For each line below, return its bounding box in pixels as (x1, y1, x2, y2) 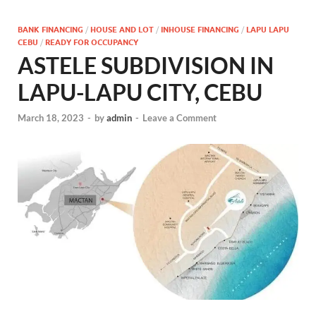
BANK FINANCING (18, 25, 83, 35)
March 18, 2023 (18, 111, 84, 123)
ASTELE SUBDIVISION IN (18, 51, 274, 80)
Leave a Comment (142, 111, 217, 123)
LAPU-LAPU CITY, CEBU (18, 78, 262, 107)
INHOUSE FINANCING (161, 25, 239, 35)
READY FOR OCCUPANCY (45, 37, 138, 48)
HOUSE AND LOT (90, 25, 154, 35)
